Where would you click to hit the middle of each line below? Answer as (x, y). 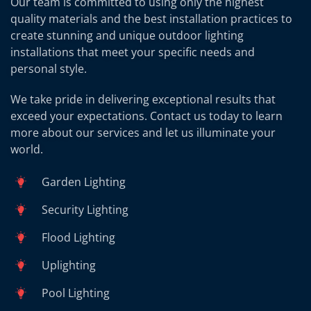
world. (27, 149)
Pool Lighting (76, 293)
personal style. (50, 68)
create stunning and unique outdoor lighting (127, 35)
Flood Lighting (78, 237)
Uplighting (69, 265)
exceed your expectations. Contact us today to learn (146, 116)
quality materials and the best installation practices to (151, 18)
